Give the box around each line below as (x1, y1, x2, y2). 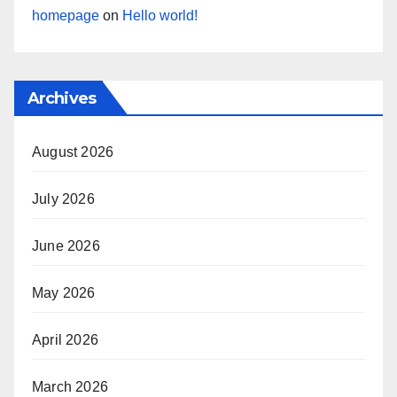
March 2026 (32, 379, 108, 395)
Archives (27, 89, 96, 109)
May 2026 (32, 285, 96, 301)
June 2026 (32, 238, 100, 254)
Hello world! (122, 8, 198, 24)
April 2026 (32, 332, 98, 348)
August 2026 (32, 144, 114, 160)
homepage (32, 8, 99, 24)
